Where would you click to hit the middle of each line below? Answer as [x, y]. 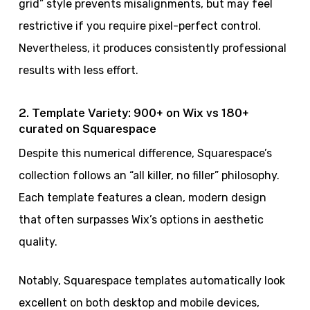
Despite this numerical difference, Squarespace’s [145, 154]
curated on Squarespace [87, 129]
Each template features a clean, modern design [142, 198]
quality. [38, 242]
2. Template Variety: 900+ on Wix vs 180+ [134, 113]
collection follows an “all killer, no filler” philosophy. [149, 176]
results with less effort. [78, 71]
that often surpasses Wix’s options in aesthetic [141, 220]
